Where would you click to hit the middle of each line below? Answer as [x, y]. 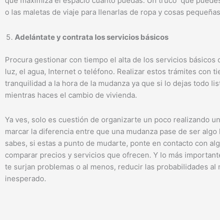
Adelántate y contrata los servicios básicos [92, 37]
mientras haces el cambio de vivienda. [71, 95]
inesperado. [26, 179]
